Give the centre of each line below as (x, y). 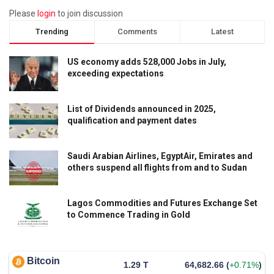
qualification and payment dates (132, 120)
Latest (222, 31)
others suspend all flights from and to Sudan (157, 168)
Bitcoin (43, 261)
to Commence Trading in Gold (129, 215)
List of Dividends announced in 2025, (142, 109)
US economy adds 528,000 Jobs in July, (147, 61)
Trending (52, 31)
